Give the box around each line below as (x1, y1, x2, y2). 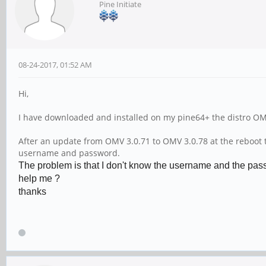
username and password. (18, 147, 120, 159)
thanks (18, 186, 46, 197)
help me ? (18, 173, 60, 183)
